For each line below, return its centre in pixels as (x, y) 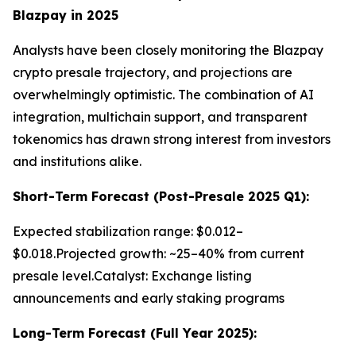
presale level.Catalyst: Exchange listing (132, 276)
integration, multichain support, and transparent (160, 117)
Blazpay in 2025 (66, 15)
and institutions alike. (77, 161)
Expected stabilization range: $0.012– (128, 231)
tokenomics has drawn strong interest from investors (172, 139)
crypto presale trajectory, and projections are (153, 72)
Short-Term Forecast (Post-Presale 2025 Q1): (161, 196)
